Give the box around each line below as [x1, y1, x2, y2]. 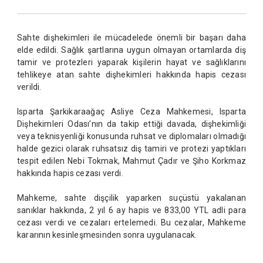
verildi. [16, 82, 42, 92]
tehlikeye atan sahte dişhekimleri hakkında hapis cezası [16, 70, 247, 79]
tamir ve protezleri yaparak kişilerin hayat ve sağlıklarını [16, 58, 247, 67]
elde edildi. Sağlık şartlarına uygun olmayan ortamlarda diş [16, 45, 247, 55]
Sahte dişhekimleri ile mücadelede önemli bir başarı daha [16, 33, 247, 42]
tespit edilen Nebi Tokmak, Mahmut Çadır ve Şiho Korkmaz [16, 156, 247, 166]
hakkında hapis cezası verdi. [16, 168, 123, 178]
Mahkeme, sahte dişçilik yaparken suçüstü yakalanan [16, 193, 247, 203]
